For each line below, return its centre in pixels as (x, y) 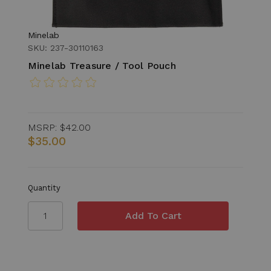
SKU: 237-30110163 (65, 47)
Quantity (44, 188)
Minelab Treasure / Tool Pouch (102, 65)
